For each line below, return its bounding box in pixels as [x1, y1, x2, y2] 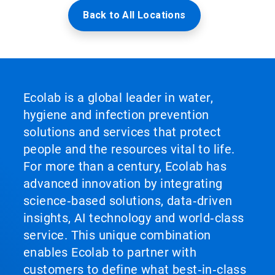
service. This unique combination [23, 228, 211, 242]
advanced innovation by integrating [23, 176, 223, 191]
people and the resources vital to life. [23, 142, 235, 157]
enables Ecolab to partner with [23, 245, 196, 260]
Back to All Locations [83, 9, 186, 21]
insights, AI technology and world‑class [23, 211, 244, 225]
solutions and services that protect [23, 125, 221, 139]
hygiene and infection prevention [23, 107, 209, 122]
